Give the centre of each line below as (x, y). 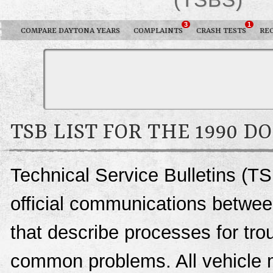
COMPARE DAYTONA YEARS (70, 31)
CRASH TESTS (221, 31)
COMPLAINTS (158, 31)
